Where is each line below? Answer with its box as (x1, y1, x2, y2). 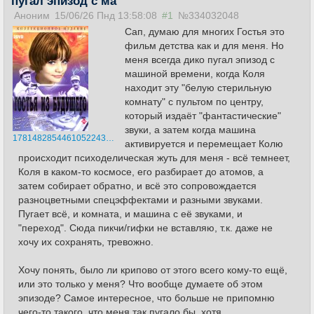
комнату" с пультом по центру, (125, 96, 264, 107)
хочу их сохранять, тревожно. (18, 236, 153, 247)
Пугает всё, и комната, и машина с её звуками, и (18, 208, 243, 219)
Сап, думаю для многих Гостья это (125, 26, 285, 37)
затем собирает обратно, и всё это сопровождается (18, 180, 257, 191)
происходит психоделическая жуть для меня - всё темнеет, (18, 152, 290, 163)
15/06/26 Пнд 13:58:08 (55, 10, 157, 21)
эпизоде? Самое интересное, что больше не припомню (18, 292, 275, 303)
